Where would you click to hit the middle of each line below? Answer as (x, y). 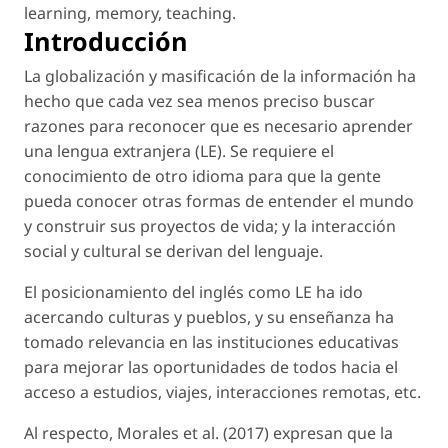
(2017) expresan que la (306, 432)
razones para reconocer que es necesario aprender (218, 125)
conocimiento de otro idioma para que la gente (202, 175)
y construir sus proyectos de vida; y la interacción (210, 225)
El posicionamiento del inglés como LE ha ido (193, 291)
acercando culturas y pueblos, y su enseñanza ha (209, 316)
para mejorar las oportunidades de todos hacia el (211, 366)
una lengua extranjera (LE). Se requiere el (179, 150)
